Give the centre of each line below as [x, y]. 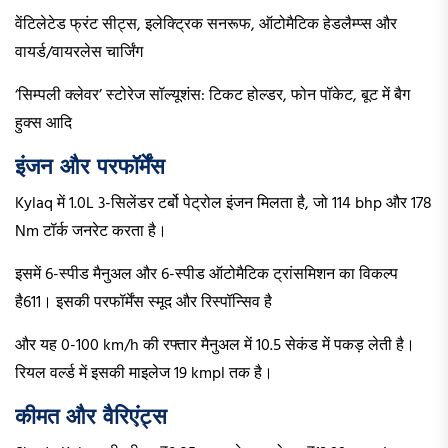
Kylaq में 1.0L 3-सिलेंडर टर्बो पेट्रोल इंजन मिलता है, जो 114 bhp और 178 [223, 204]
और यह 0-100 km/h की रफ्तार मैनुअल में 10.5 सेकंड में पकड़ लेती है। [215, 346]
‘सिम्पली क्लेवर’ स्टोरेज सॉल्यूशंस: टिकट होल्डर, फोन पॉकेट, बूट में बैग [212, 96]
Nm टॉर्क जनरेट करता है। [91, 232]
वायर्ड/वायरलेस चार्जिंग [79, 53]
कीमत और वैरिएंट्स [91, 416]
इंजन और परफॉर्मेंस [90, 166]
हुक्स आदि [43, 124]
